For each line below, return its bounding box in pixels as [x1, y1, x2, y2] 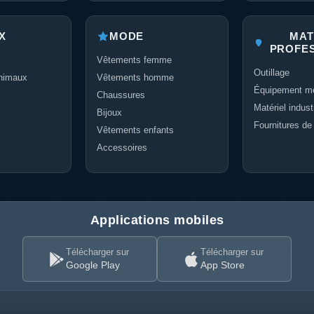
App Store [200, 259, 245, 271]
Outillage [254, 67, 289, 78]
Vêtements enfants [97, 125, 174, 135]
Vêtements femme [97, 55, 172, 65]
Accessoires [97, 142, 147, 153]
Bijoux [97, 107, 122, 118]
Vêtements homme [97, 72, 174, 83]
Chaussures [97, 90, 145, 100]
